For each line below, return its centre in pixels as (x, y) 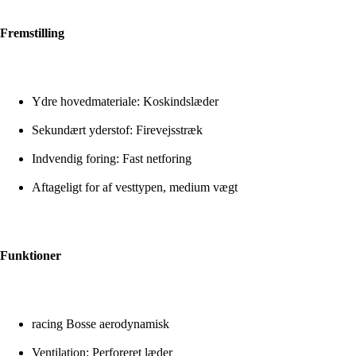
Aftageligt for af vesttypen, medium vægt (135, 188)
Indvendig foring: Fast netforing (112, 159)
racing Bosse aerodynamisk (101, 324)
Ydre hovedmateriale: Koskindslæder (125, 102)
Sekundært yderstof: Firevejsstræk (117, 130)
